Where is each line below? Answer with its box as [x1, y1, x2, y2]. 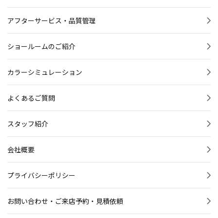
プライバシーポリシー [7, 170, 75, 181]
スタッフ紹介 [7, 119, 48, 129]
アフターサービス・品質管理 [7, 16, 96, 26]
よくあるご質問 [7, 93, 55, 103]
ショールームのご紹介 [7, 41, 75, 52]
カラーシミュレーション [7, 67, 82, 77]
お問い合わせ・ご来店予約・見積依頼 [7, 196, 123, 206]
